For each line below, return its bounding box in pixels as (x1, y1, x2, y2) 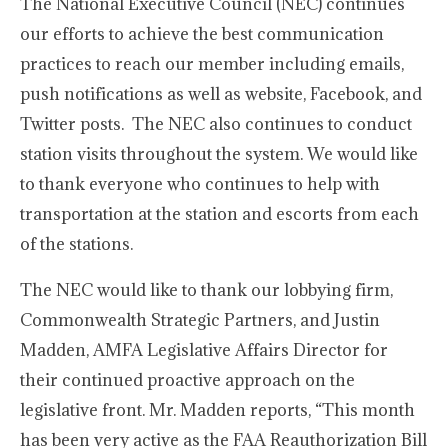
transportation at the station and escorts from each (20, 203, 419, 225)
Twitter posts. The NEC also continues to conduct (20, 113, 412, 135)
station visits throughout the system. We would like (20, 143, 418, 165)
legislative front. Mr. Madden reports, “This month (20, 399, 415, 421)
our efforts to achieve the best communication (20, 23, 384, 45)
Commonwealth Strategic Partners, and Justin (20, 309, 380, 331)
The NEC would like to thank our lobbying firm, (20, 279, 393, 301)
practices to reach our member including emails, (20, 53, 404, 75)
